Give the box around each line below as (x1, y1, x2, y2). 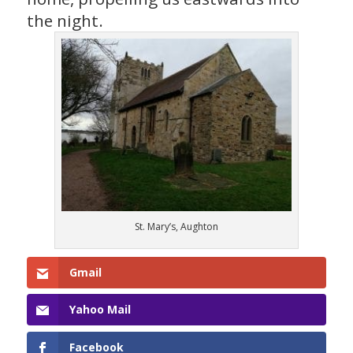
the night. (26, 9, 103, 32)
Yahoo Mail (69, 302, 131, 318)
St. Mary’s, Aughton (134, 219, 218, 233)
